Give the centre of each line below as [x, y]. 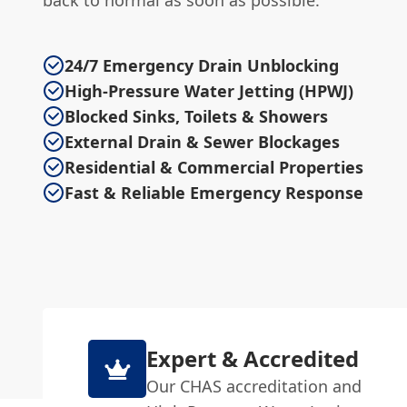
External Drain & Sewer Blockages [202, 142]
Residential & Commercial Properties [214, 167]
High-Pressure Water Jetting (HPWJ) [209, 91]
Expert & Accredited [253, 358]
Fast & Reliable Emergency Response [214, 193]
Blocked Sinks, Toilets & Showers [196, 116]
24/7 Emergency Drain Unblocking [202, 65]
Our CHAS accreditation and [254, 386]
